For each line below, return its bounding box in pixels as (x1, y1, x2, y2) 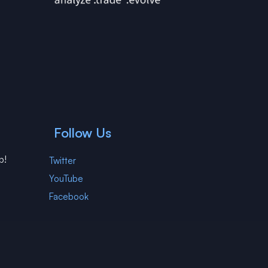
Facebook (49, 191, 89, 202)
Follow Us (54, 124, 111, 141)
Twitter (49, 155, 76, 166)
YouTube (49, 173, 83, 184)
